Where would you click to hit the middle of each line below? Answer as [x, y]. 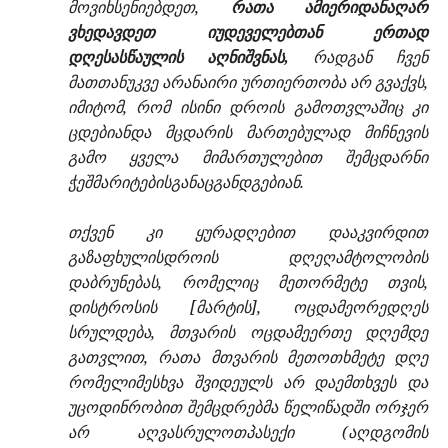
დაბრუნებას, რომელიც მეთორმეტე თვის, [248, 282]
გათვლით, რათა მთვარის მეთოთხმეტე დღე [248, 357]
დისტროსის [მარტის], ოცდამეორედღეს [248, 307]
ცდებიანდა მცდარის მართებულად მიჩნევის [248, 132]
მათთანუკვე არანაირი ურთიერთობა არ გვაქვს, [248, 82]
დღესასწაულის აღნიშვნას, [178, 57]
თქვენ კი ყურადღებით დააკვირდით [248, 232]
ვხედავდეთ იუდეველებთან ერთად [248, 32]
